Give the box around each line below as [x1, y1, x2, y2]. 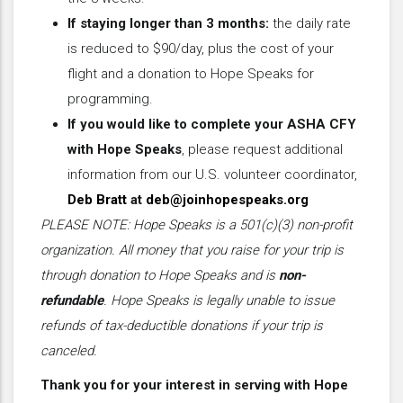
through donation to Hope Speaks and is [40, 266, 279, 283]
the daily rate [269, 14, 351, 31]
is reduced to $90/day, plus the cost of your [67, 40, 334, 57]
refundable [40, 291, 103, 309]
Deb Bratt [67, 191, 127, 208]
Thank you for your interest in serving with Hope [40, 376, 348, 393]
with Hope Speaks [67, 140, 182, 157]
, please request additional [182, 140, 343, 157]
